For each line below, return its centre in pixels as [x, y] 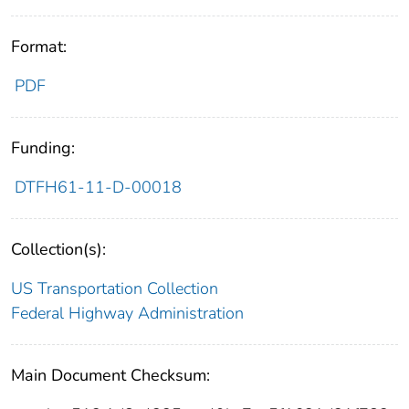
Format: [39, 47]
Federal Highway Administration [127, 314]
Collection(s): [58, 250]
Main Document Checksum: [110, 376]
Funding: [43, 148]
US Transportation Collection [115, 289]
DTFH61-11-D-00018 [98, 188]
